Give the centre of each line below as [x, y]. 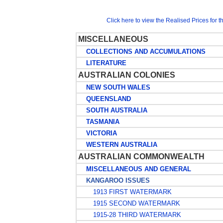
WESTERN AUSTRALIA [117, 145]
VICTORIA [97, 133]
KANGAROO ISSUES [114, 180]
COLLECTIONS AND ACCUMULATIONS [142, 52]
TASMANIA [99, 122]
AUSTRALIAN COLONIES [126, 75]
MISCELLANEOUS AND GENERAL [134, 169]
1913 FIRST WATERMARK [129, 192]
